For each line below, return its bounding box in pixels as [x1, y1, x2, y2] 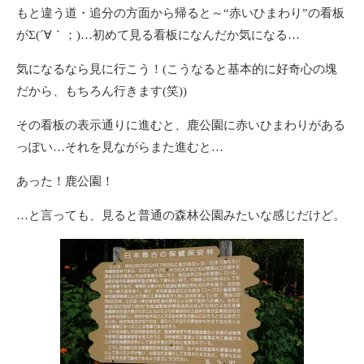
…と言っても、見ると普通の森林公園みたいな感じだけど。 [16, 209, 345, 222]
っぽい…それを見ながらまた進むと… [16, 141, 223, 154]
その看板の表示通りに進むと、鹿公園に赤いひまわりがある [16, 119, 345, 132]
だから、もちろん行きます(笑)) [16, 84, 187, 97]
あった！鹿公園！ [16, 175, 114, 188]
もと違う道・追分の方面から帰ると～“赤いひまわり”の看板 [16, 6, 344, 19]
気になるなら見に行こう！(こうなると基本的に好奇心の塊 [16, 63, 337, 76]
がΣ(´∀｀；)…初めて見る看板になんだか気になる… [16, 28, 300, 41]
